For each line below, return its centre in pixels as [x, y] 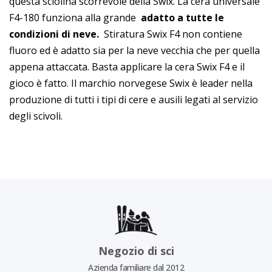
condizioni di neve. [54, 34]
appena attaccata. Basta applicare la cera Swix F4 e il [127, 67]
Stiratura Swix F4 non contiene [171, 34]
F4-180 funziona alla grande [75, 18]
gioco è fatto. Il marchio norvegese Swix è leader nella [131, 83]
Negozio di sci [136, 250]
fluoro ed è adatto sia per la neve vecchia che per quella [134, 50]
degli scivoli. [37, 116]
